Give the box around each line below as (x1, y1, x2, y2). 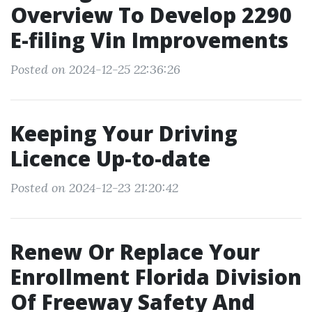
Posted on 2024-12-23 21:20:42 (10, 180, 178, 196)
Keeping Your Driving (10, 119, 237, 148)
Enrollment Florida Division (10, 263, 302, 291)
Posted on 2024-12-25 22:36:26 (10, 61, 180, 77)
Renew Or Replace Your (10, 237, 260, 266)
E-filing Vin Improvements (10, 26, 288, 54)
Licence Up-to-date (10, 144, 210, 173)
